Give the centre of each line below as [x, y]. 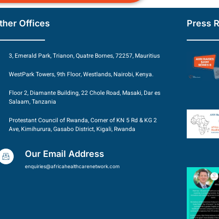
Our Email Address [65, 154]
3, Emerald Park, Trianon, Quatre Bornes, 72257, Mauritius [84, 56]
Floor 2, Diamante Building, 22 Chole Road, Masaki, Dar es [84, 93]
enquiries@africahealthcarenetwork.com [73, 166]
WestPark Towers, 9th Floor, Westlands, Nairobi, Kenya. [81, 75]
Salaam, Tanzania [32, 102]
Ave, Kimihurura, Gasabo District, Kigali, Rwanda [72, 129]
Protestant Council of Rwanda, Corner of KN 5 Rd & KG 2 [83, 120]
